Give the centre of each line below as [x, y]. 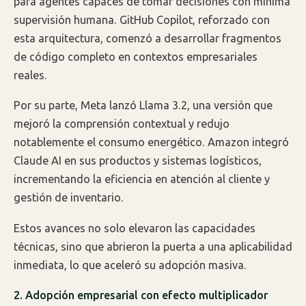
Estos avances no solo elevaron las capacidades [135, 228]
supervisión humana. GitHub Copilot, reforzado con [142, 19]
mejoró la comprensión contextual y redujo [122, 124]
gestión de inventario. [69, 198]
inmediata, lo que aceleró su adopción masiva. [130, 265]
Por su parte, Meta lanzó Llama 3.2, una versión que [143, 106]
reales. [30, 75]
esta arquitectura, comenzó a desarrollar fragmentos [148, 38]
